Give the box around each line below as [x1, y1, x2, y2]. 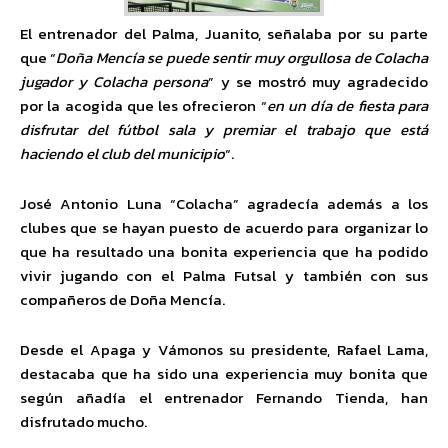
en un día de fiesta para [266, 94, 429, 117]
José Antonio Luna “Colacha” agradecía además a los [20, 192, 428, 215]
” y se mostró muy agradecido [208, 70, 428, 93]
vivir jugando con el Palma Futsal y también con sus [20, 264, 428, 287]
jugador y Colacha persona [20, 70, 209, 93]
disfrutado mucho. [20, 410, 147, 433]
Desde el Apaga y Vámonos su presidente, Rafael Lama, [20, 338, 428, 361]
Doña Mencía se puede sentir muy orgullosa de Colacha [56, 46, 429, 69]
